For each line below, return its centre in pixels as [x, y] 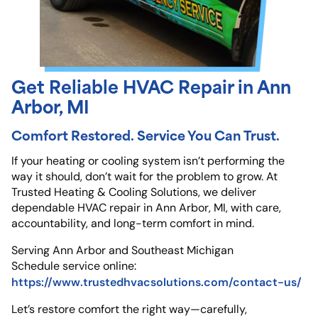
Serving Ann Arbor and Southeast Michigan [122, 251]
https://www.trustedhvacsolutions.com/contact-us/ [157, 282]
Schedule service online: [74, 266]
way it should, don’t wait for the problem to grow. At [144, 177]
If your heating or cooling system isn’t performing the [148, 161]
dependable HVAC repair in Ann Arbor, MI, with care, [146, 208]
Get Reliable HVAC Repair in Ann [151, 86]
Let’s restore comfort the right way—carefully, [129, 309]
